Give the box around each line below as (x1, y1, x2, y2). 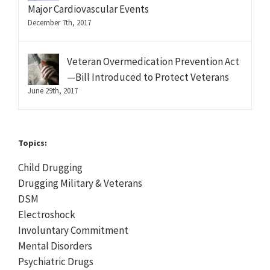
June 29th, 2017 (28, 86, 78, 96)
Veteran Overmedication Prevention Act (67, 55, 239, 69)
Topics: (18, 137, 47, 149)
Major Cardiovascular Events (28, 2, 149, 16)
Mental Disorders (18, 239, 92, 253)
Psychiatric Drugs (18, 255, 93, 269)
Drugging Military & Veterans (18, 177, 142, 190)
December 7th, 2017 (28, 17, 91, 28)
